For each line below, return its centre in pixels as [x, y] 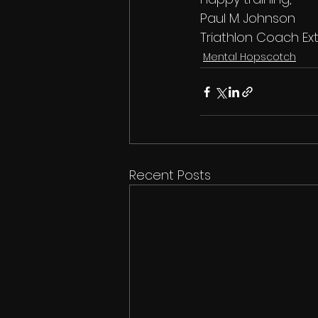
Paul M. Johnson [248, 18]
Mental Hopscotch [250, 57]
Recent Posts [170, 175]
